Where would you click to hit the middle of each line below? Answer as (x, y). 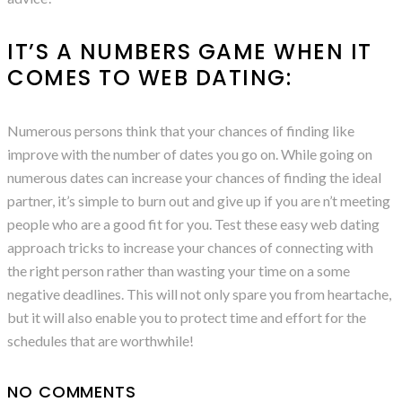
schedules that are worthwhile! (100, 341)
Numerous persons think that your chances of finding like (181, 131)
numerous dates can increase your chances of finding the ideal (194, 178)
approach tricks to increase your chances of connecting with (190, 248)
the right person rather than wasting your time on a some (179, 271)
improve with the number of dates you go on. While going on (190, 154)
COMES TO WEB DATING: (149, 78)
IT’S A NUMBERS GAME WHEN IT (190, 52)
